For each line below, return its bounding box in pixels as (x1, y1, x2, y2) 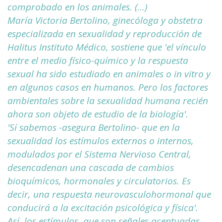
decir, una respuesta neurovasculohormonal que (7, 188, 211, 201)
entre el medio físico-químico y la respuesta (7, 54, 188, 67)
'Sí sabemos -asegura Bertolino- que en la (7, 121, 180, 134)
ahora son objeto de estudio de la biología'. (7, 108, 188, 121)
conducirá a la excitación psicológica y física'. (7, 201, 198, 215)
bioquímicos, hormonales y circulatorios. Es (7, 174, 191, 188)
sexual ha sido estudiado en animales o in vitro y (7, 67, 211, 81)
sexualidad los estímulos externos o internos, (7, 134, 194, 148)
